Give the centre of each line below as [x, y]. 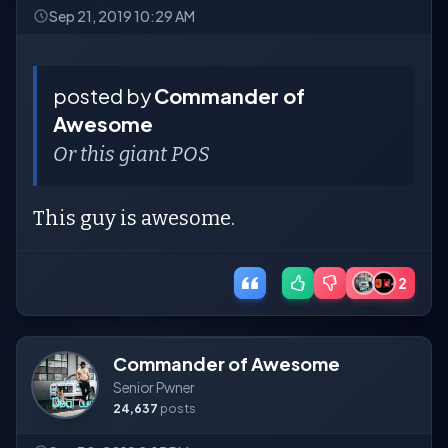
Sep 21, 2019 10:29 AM [122, 16]
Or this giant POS [131, 154]
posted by [103, 96]
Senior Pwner [154, 387]
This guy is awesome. [136, 218]
